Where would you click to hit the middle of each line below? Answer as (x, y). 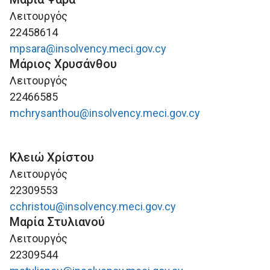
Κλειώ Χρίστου (52, 157)
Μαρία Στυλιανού (57, 222)
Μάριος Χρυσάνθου (63, 64)
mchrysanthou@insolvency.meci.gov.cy (105, 113)
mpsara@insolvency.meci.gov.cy (88, 49)
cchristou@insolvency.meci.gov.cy (93, 206)
